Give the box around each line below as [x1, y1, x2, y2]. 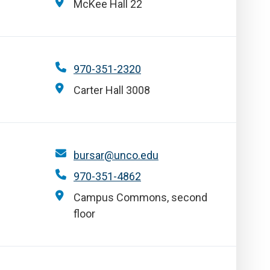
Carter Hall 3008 [74, 84, 150, 96]
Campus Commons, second [74, 191, 207, 204]
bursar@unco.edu [74, 149, 159, 162]
